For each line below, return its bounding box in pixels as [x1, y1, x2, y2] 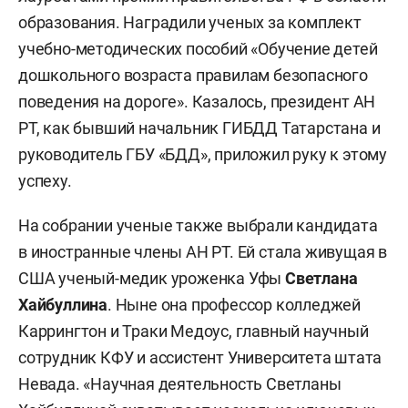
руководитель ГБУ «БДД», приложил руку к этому [18, 145, 387, 165]
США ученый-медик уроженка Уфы [18, 269, 285, 289]
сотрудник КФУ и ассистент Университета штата [18, 348, 382, 368]
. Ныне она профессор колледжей [107, 295, 362, 315]
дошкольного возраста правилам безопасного [18, 66, 368, 86]
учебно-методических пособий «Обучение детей [18, 39, 378, 59]
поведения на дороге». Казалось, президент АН [18, 92, 376, 112]
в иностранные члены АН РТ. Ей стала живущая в [18, 242, 387, 262]
